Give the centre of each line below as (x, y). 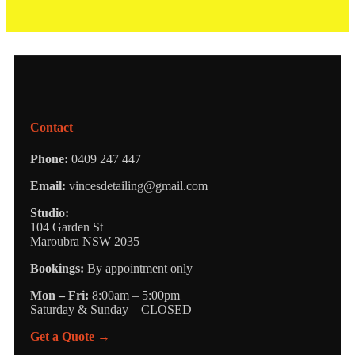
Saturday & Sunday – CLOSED (111, 309)
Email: (48, 185)
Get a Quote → (70, 336)
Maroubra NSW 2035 (85, 241)
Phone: (49, 158)
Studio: (50, 212)
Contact (52, 128)
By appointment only (138, 268)
